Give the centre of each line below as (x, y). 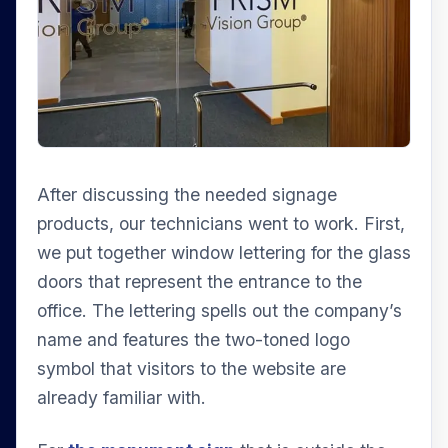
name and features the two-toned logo (193, 339)
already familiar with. (121, 397)
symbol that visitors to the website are (191, 368)
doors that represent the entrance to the (199, 281)
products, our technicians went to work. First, (221, 223)
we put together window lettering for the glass (224, 252)
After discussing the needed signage (187, 194)
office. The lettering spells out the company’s (219, 310)
